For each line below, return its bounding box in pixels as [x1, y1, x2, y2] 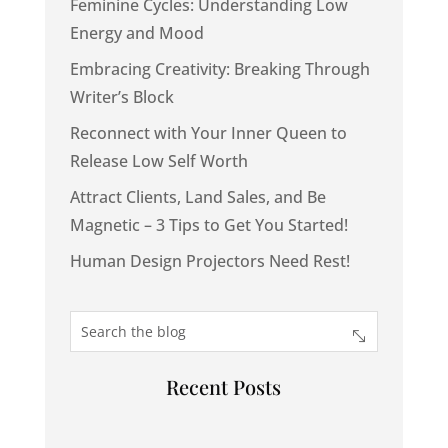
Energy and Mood [69, 22, 204, 44]
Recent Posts [166, 373, 282, 400]
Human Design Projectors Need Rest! [69, 250, 350, 272]
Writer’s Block [69, 86, 174, 108]
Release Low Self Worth [69, 150, 248, 172]
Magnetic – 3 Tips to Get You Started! [69, 214, 348, 236]
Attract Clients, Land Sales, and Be [69, 186, 326, 208]
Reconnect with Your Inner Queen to [69, 122, 347, 144]
